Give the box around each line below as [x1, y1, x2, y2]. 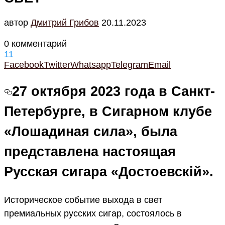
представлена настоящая [4, 144, 176, 160]
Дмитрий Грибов [31, 17, 99, 28]
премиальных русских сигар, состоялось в [4, 208, 182, 218]
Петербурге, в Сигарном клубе [4, 104, 212, 120]
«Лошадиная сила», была [4, 124, 177, 140]
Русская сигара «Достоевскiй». [4, 164, 213, 180]
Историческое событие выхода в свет [4, 194, 162, 205]
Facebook [4, 59, 44, 70]
